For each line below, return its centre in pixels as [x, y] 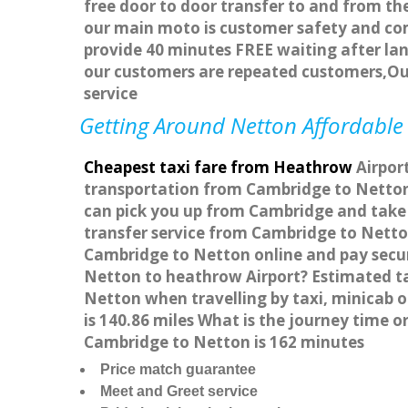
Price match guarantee [178, 370]
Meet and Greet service [179, 392]
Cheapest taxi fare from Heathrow [218, 168]
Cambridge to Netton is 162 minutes [224, 342]
